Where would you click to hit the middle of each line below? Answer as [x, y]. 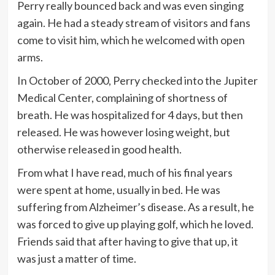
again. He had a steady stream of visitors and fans [134, 22]
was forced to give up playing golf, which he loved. [135, 224]
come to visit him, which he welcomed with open [131, 40]
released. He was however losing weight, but [123, 132]
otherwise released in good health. [99, 149]
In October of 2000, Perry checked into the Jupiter [137, 80]
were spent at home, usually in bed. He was [118, 189]
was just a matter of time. [76, 258]
